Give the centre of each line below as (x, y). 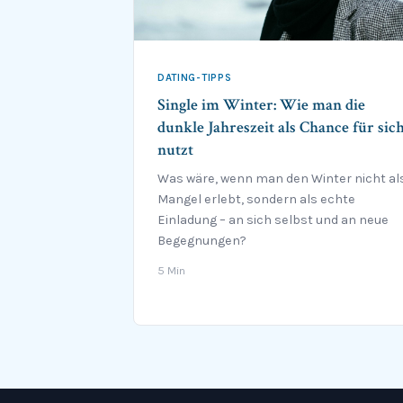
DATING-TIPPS (195, 78)
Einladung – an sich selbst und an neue (273, 220)
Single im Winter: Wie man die (261, 105)
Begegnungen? (202, 241)
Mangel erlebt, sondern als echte (256, 200)
